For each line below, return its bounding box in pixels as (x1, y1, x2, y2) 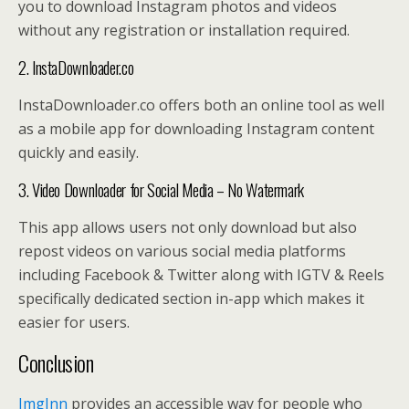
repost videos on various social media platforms (18, 241, 346, 262)
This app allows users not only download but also (18, 217, 357, 238)
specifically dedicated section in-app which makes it (18, 288, 364, 309)
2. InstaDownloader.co (18, 55, 134, 80)
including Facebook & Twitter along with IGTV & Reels (18, 265, 384, 286)
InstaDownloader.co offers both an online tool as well (18, 95, 384, 116)
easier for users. (18, 312, 130, 333)
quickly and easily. (18, 142, 139, 163)
